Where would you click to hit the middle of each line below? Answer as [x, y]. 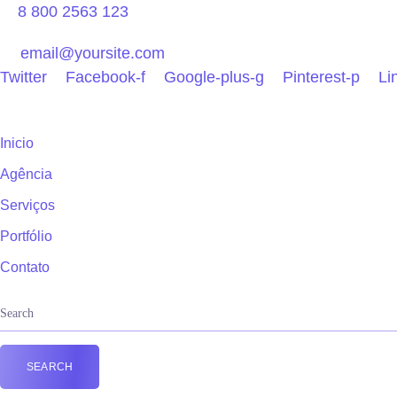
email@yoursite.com [93, 53]
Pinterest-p [321, 77]
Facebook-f [105, 77]
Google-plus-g [214, 77]
